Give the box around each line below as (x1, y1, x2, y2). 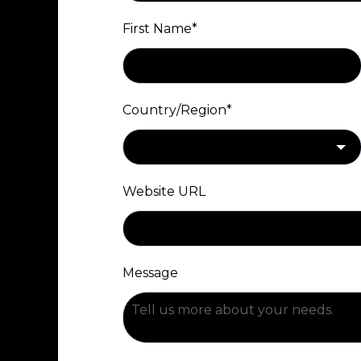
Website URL (122, 184, 205, 199)
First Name (122, 21, 192, 36)
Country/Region (122, 102, 226, 118)
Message (122, 265, 178, 280)
